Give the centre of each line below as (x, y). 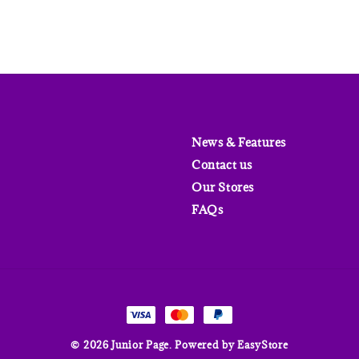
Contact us (222, 165)
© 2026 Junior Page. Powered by (154, 345)
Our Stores (223, 188)
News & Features (239, 143)
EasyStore (263, 345)
